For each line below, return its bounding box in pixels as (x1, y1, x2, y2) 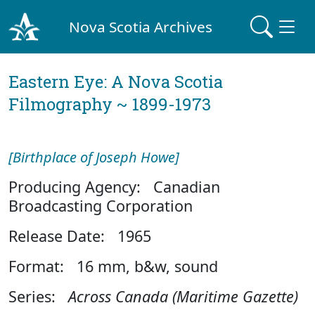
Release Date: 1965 (8, 226, 151, 246)
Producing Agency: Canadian (8, 176, 220, 197)
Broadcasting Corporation (8, 195, 193, 216)
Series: (8, 286, 68, 307)
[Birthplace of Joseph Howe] (8, 148, 183, 167)
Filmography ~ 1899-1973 (8, 93, 211, 115)
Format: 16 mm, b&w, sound (8, 256, 218, 276)
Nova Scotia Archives (69, 16, 213, 37)
